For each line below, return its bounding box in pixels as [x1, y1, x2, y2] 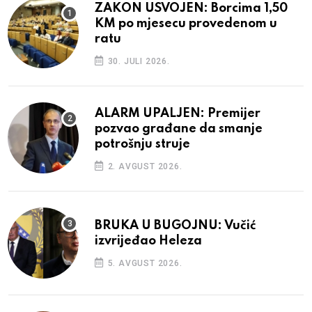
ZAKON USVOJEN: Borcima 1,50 [95, 1, 288, 15]
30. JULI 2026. [104, 56, 170, 66]
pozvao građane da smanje [95, 122, 263, 135]
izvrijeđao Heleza [95, 234, 202, 247]
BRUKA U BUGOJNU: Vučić [95, 219, 256, 232]
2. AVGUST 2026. [104, 161, 182, 171]
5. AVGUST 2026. [104, 258, 182, 268]
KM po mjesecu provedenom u [95, 17, 277, 30]
